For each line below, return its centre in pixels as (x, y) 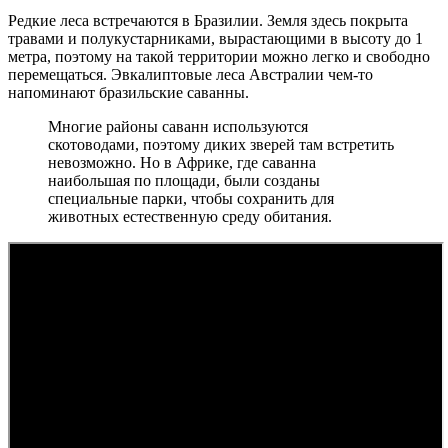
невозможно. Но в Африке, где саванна (182, 162)
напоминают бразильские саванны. (128, 92)
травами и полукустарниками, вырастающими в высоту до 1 (215, 38)
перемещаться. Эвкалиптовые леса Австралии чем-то (190, 74)
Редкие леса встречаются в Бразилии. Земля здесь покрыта (208, 20)
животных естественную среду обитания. (190, 216)
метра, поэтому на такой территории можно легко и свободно (219, 56)
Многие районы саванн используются (178, 126)
